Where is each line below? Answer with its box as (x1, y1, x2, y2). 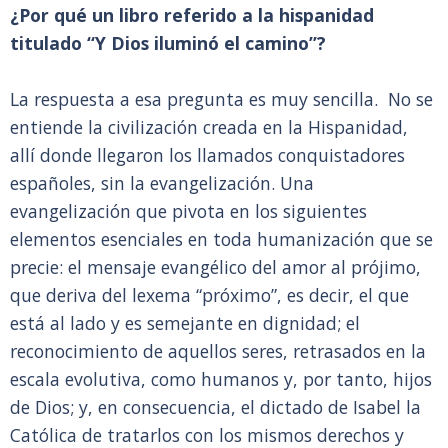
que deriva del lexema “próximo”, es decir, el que (10, 283, 409, 307)
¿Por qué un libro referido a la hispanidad (10, 3, 374, 27)
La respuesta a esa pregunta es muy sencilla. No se (10, 87, 433, 111)
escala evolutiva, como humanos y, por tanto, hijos (10, 367, 432, 391)
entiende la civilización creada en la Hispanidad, (10, 115, 408, 139)
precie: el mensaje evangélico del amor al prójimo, (10, 255, 421, 279)
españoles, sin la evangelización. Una (10, 171, 314, 195)
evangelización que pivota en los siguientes (10, 199, 367, 223)
